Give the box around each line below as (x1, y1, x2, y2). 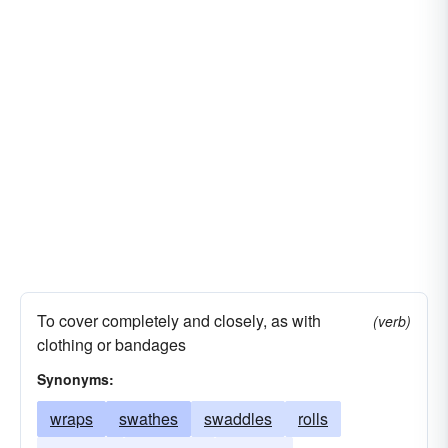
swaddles (204, 407, 272, 430)
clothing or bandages (37, 333, 186, 356)
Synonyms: (37, 369, 114, 389)
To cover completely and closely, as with (37, 309, 321, 332)
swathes (119, 407, 178, 430)
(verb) (373, 311, 411, 331)
